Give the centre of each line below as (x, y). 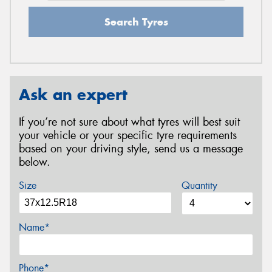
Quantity (199, 186)
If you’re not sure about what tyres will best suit (129, 122)
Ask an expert (73, 94)
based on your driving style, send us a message (131, 148)
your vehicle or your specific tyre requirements (128, 135)
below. (35, 162)
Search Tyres (136, 22)
